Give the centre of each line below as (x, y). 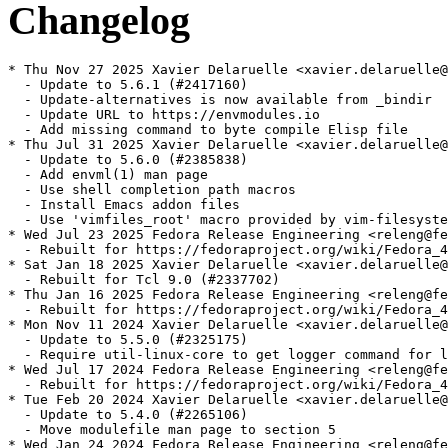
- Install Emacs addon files (124, 205)
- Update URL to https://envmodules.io (164, 115)
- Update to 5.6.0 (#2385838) (128, 160)
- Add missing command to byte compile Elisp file (208, 130)
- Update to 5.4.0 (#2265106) (128, 415)
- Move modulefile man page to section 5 (172, 430)
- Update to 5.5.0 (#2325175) (128, 340)
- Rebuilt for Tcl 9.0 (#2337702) (144, 280)
